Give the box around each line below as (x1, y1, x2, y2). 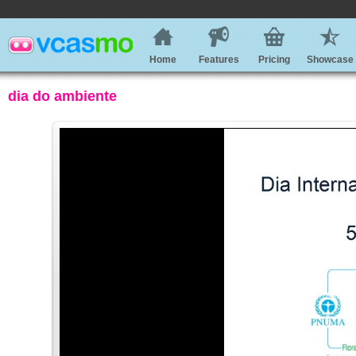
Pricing (258, 54, 290, 65)
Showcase (306, 54, 354, 65)
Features (198, 54, 239, 65)
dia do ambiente (8, 88, 117, 104)
